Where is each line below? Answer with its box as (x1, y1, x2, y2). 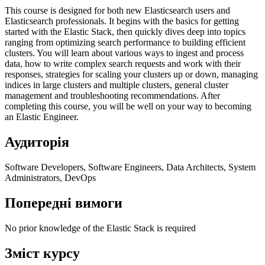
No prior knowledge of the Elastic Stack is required (5, 222, 196, 233)
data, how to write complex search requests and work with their (5, 58, 241, 69)
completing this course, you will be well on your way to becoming (5, 101, 251, 111)
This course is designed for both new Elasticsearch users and (5, 5, 230, 15)
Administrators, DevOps (5, 172, 96, 183)
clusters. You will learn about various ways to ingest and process (5, 47, 244, 58)
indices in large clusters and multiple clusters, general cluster (5, 79, 228, 90)
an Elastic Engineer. (5, 111, 79, 122)
